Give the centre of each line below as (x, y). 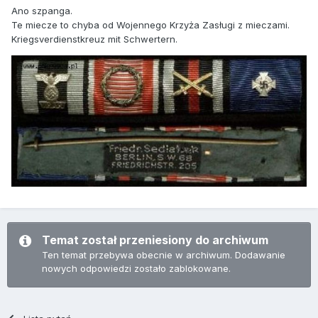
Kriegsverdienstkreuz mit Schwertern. (94, 39)
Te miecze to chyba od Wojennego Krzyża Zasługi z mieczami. (150, 25)
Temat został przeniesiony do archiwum (155, 240)
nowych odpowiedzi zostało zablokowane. (136, 269)
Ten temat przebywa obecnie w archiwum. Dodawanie (164, 255)
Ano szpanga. (42, 11)
